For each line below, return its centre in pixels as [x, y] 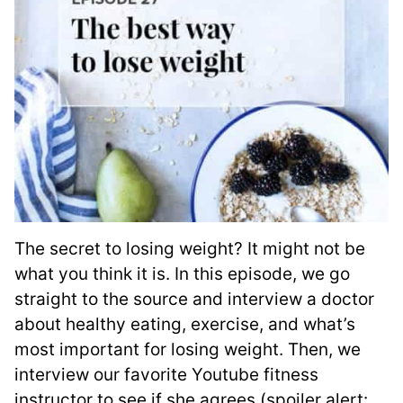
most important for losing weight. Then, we [188, 350]
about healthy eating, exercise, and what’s [185, 325]
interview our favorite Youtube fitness [166, 375]
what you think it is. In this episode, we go [182, 274]
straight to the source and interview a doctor [194, 300]
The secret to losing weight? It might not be [190, 249]
